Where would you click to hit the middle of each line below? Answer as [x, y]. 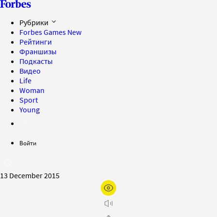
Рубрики [35, 22]
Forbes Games [43, 32]
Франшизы [38, 51]
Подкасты [36, 61]
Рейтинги [36, 42]
